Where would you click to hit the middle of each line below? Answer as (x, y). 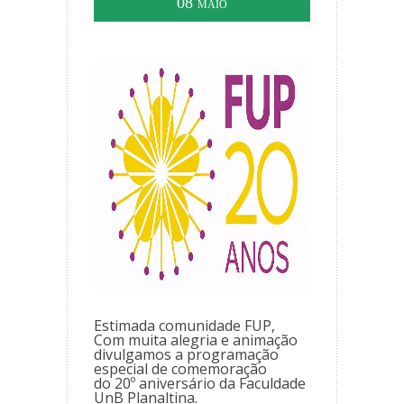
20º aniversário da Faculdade (210, 383)
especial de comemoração (180, 368)
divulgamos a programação (186, 354)
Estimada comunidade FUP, (184, 325)
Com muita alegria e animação (196, 340)
